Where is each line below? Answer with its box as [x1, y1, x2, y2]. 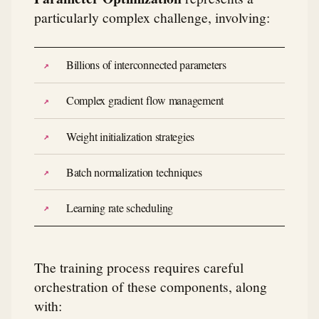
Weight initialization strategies [66, 128, 195, 144]
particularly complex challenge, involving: [34, 7, 270, 26]
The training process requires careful [34, 257, 244, 276]
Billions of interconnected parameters [66, 57, 226, 73]
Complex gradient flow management [66, 93, 224, 108]
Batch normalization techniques [66, 164, 202, 179]
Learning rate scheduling [66, 200, 174, 215]
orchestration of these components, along [34, 276, 267, 296]
